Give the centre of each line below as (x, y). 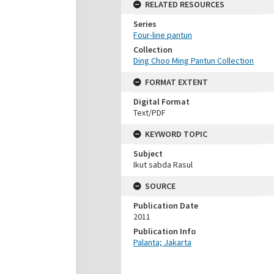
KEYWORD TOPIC (176, 134)
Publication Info (165, 231)
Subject (148, 154)
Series (145, 24)
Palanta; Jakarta (162, 242)
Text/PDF (150, 113)
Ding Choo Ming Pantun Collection (194, 61)
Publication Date (166, 206)
